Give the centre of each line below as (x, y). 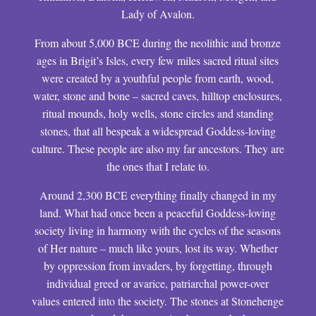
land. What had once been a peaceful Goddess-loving (158, 213)
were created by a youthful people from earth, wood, (158, 78)
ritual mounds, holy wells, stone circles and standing (158, 113)
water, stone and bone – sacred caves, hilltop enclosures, (158, 96)
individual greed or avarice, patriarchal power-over (158, 283)
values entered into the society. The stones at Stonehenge (158, 301)
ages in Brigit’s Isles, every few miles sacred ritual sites (158, 60)
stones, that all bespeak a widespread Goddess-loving (158, 131)
